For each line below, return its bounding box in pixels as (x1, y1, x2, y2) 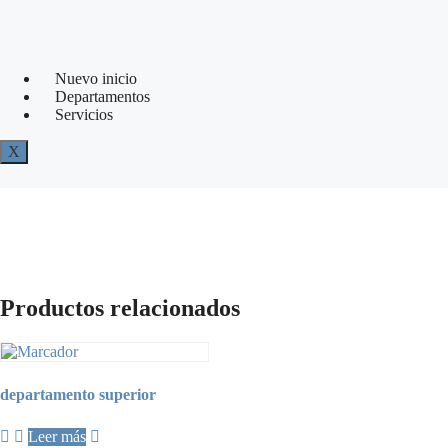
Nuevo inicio (55, 70, 137, 87)
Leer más (28, 428, 86, 446)
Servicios (55, 106, 113, 123)
